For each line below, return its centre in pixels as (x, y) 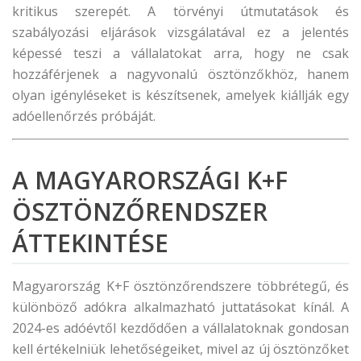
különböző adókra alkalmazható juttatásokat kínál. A (180, 307)
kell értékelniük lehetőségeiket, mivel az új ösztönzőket (180, 349)
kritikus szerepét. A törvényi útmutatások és (180, 11)
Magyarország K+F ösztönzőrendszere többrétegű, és (180, 286)
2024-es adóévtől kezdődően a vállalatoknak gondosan (180, 328)
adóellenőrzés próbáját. (84, 116)
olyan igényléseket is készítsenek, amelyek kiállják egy (180, 95)
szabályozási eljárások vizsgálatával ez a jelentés (180, 32)
